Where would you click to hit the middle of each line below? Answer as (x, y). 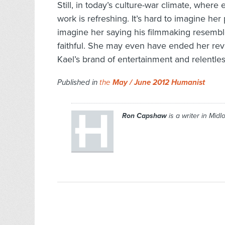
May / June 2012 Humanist (159, 83)
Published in (78, 83)
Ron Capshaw (144, 116)
